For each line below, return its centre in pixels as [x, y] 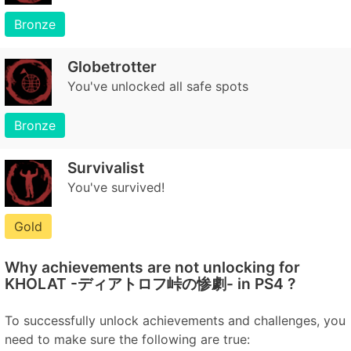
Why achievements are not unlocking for [152, 267]
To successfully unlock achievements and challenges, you [175, 320]
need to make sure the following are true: [127, 339]
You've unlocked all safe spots [158, 86]
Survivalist [106, 168]
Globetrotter [112, 67]
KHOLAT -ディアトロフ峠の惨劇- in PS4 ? [150, 284]
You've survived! [116, 187]
